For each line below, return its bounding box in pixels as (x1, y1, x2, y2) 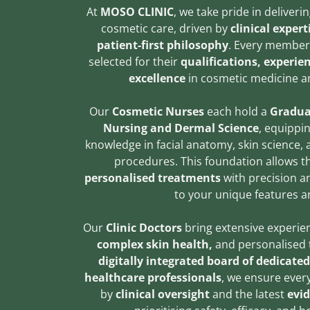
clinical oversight (115, 286, 212, 302)
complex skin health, (97, 237, 215, 252)
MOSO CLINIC (100, 4, 174, 19)
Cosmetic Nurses (112, 104, 204, 119)
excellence (129, 71, 185, 86)
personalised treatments (84, 170, 221, 185)
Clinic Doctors (106, 220, 182, 235)
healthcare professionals (84, 270, 221, 285)
